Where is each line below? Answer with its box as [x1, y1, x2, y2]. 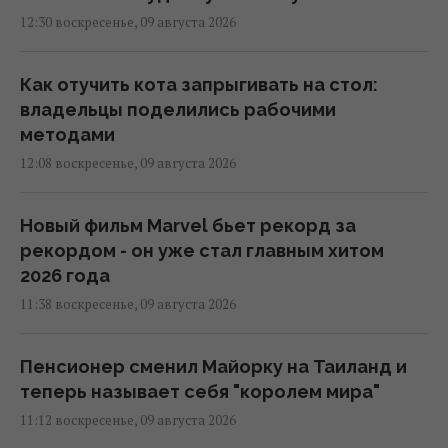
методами [20, 124, 115, 146]
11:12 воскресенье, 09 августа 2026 [20, 411, 236, 430]
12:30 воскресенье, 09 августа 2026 [20, 13, 236, 32]
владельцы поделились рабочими [20, 99, 336, 121]
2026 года [20, 265, 110, 287]
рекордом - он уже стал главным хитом [20, 240, 384, 262]
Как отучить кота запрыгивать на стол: [20, 74, 378, 96]
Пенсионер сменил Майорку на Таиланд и [20, 356, 407, 378]
